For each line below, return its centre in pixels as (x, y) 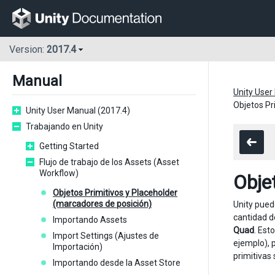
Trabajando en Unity (64, 126)
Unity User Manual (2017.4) (78, 110)
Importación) (78, 247)
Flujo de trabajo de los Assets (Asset (109, 162)
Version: (28, 50)
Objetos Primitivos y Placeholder (115, 193)
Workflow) (59, 173)
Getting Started (69, 146)
